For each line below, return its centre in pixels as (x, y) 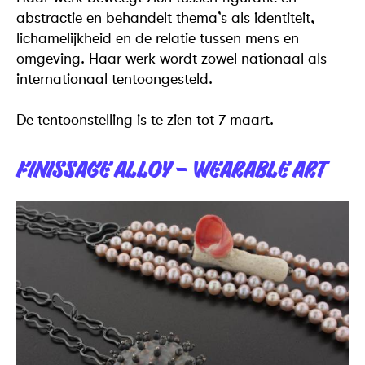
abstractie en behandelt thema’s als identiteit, (165, 18)
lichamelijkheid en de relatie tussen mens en (158, 38)
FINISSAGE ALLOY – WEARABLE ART (171, 169)
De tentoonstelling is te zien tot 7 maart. (145, 119)
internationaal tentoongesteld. (114, 79)
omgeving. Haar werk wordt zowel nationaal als (172, 58)
